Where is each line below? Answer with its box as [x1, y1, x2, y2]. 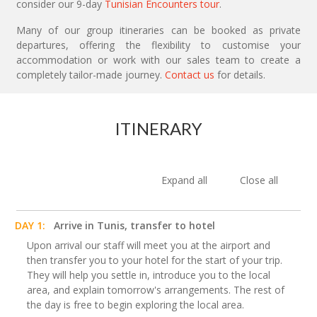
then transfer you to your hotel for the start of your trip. [27, 253, 282, 267]
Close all [239, 173, 278, 187]
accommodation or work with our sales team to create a [16, 53, 301, 67]
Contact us [165, 68, 214, 81]
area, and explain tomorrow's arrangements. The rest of [27, 283, 284, 296]
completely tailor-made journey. [16, 68, 165, 81]
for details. [214, 68, 265, 81]
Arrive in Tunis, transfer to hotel [54, 219, 215, 232]
